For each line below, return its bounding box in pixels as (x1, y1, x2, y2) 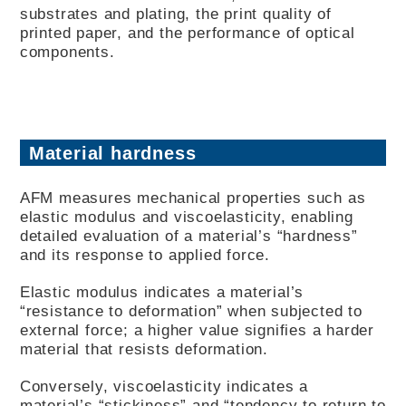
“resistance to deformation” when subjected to (19, 301, 362, 320)
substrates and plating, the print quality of (19, 4, 333, 23)
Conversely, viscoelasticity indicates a (19, 376, 309, 395)
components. (19, 42, 121, 61)
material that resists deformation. (19, 339, 269, 358)
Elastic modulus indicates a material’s (19, 282, 304, 301)
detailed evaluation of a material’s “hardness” (19, 226, 358, 245)
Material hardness (28, 142, 197, 163)
